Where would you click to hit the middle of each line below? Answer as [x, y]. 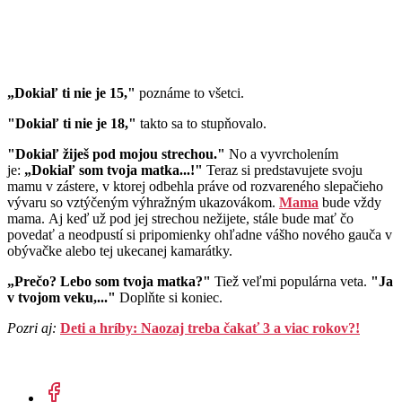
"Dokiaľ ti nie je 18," [72, 124]
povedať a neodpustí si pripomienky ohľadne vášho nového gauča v [200, 235]
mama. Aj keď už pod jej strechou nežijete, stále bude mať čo [180, 219]
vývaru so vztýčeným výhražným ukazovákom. [143, 203]
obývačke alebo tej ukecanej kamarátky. [122, 251]
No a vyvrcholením [282, 154]
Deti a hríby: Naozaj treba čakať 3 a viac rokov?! [210, 328]
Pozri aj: [32, 328]
